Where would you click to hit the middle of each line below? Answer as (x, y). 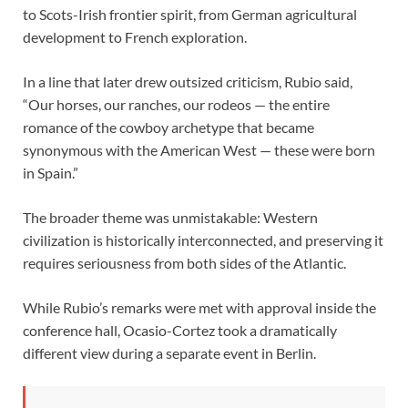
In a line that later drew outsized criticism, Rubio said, (188, 81)
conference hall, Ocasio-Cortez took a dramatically (180, 330)
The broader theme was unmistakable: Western (170, 217)
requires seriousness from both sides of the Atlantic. (184, 262)
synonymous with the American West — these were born (199, 149)
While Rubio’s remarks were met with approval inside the (199, 307)
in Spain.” (51, 172)
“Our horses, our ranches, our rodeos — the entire (176, 104)
